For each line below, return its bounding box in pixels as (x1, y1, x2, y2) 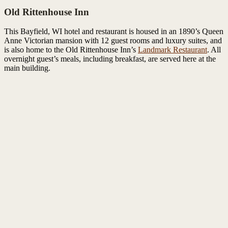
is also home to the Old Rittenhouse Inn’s (4, 45, 138, 54)
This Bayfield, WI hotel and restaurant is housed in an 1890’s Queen (4, 27, 223, 36)
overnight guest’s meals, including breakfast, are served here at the (4, 54, 216, 64)
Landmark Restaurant (138, 45, 207, 54)
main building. (4, 64, 50, 73)
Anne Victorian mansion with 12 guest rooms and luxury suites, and (4, 36, 222, 45)
